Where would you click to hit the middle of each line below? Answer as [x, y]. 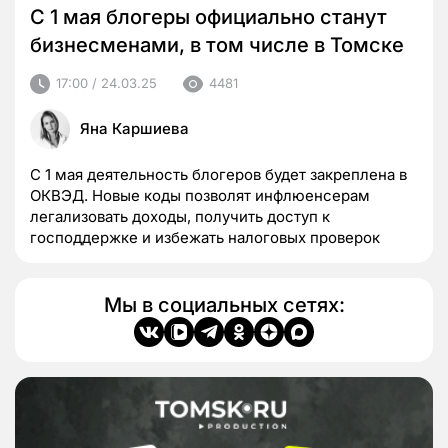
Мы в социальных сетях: [224, 304]
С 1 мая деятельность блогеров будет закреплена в [218, 174]
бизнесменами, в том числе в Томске [217, 44]
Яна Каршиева [134, 128]
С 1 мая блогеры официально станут [208, 16]
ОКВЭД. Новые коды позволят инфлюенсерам [200, 195]
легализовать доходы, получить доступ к [180, 216]
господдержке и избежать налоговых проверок [205, 237]
